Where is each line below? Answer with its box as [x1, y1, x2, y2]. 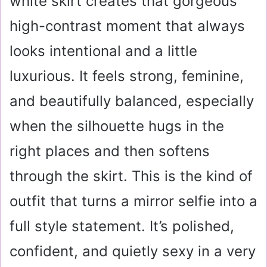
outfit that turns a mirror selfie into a [10, 193, 257, 210]
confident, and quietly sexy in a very [10, 243, 256, 260]
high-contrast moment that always [10, 17, 245, 35]
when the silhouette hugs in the [10, 117, 224, 135]
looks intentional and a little [10, 42, 197, 60]
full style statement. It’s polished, [10, 218, 234, 235]
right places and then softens [10, 142, 210, 160]
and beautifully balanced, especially [10, 92, 254, 110]
